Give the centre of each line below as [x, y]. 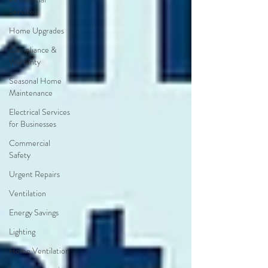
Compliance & [33, 50]
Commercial [30, 143]
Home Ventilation [39, 251]
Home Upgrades [36, 31]
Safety [20, 155]
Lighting [22, 232]
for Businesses [33, 124]
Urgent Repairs [34, 174]
